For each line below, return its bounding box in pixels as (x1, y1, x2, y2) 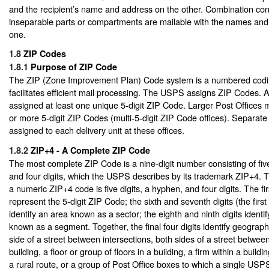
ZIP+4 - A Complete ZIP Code (31, 144, 150, 156)
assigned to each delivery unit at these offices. (9, 124, 184, 137)
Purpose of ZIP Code (31, 61, 117, 73)
